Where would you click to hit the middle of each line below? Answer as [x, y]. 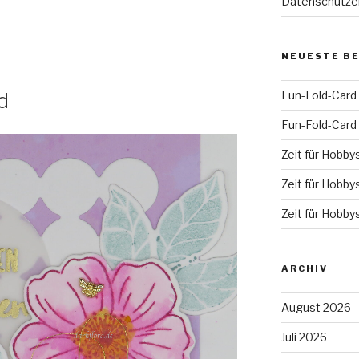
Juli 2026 [304, 337]
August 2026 [316, 307]
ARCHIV [304, 268]
